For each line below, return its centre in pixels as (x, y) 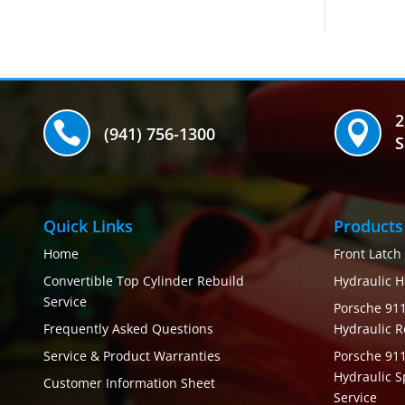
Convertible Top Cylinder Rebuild (144, 281)
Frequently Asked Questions (128, 329)
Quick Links (88, 226)
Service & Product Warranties (132, 356)
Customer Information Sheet (129, 383)
